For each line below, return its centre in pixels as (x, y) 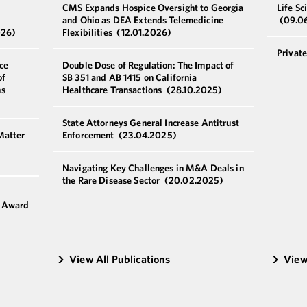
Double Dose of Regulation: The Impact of (148, 65)
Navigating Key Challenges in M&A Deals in (153, 168)
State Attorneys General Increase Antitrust (151, 122)
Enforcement (89, 135)
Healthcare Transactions (113, 89)
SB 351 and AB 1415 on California (130, 77)
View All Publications (120, 259)
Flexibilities (88, 32)
